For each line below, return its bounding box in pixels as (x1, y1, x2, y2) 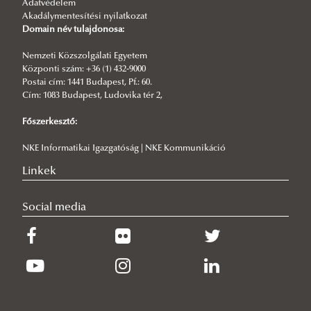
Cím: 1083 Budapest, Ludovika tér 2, (22, 91, 162, 100)
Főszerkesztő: (22, 117, 77, 126)
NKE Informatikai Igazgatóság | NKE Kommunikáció (22, 144, 226, 153)
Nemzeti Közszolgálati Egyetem (22, 51, 147, 60)
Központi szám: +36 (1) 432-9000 (22, 65, 146, 74)
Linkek (22, 165, 56, 177)
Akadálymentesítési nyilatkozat (22, 12, 147, 21)
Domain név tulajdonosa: (22, 25, 124, 34)
